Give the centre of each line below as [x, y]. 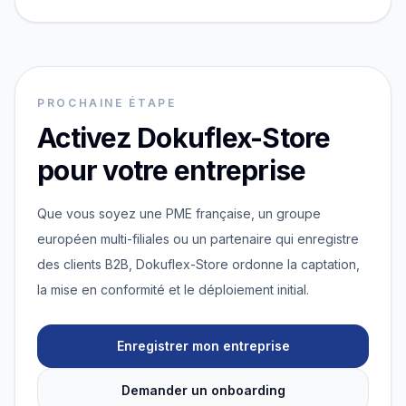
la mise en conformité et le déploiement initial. [173, 290]
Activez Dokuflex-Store [184, 138]
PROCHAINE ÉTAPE [107, 103]
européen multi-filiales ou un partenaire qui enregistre [198, 239]
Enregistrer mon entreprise [203, 346]
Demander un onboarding [203, 390]
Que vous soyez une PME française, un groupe [179, 213]
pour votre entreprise [172, 170]
